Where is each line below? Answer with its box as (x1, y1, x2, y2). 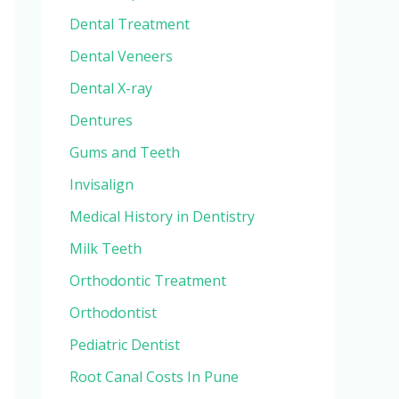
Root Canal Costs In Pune (69, 367, 239, 387)
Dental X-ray (69, 78, 152, 99)
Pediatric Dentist (69, 335, 180, 355)
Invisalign (69, 175, 134, 195)
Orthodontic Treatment (69, 271, 226, 291)
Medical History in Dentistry (69, 207, 255, 227)
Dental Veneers (69, 46, 173, 67)
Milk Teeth (69, 239, 142, 259)
